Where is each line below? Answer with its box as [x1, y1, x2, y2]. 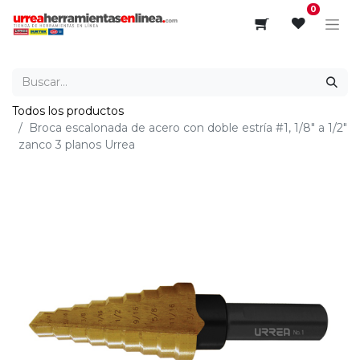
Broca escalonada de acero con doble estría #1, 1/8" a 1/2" [29, 120, 347, 135]
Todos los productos [12, 103, 124, 118]
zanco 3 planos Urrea [18, 137, 135, 152]
